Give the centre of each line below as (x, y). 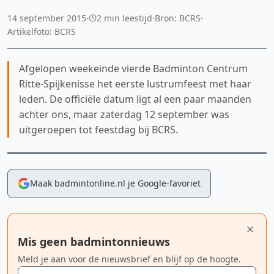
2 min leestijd (124, 18)
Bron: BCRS (178, 18)
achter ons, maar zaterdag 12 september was (124, 114)
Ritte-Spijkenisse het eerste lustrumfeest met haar (135, 83)
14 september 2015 (47, 18)
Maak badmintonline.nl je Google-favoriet (115, 183)
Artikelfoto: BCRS (42, 31)
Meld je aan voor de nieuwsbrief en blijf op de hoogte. (129, 259)
